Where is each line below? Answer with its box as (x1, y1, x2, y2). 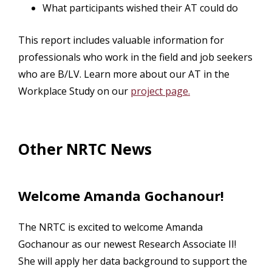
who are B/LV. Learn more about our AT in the (18, 67, 229, 81)
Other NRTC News (18, 138, 152, 159)
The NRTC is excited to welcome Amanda (18, 220, 203, 234)
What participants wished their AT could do (42, 1, 238, 15)
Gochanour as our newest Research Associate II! (18, 237, 236, 251)
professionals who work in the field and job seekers (18, 50, 253, 64)
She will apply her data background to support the (18, 254, 247, 268)
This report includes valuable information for (18, 33, 224, 47)
